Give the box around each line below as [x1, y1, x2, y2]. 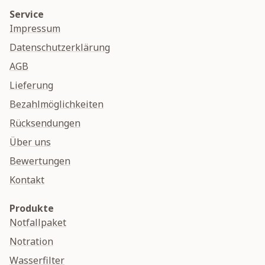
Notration [9, 235, 53, 248]
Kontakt [9, 173, 44, 187]
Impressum [9, 22, 60, 35]
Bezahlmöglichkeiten [9, 98, 104, 111]
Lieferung [9, 79, 53, 92]
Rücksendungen [9, 117, 80, 130]
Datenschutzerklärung [9, 41, 110, 54]
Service [9, 8, 44, 21]
